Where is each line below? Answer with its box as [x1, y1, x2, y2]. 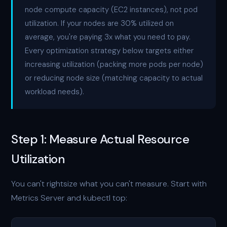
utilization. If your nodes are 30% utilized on [25, 18, 174, 28]
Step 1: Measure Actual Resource [11, 131, 190, 147]
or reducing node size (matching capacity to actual [25, 73, 203, 83]
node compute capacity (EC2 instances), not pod [25, 5, 198, 15]
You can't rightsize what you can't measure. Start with [11, 178, 207, 189]
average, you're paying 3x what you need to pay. [25, 32, 191, 42]
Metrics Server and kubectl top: [11, 193, 128, 203]
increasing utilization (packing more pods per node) [25, 59, 204, 69]
